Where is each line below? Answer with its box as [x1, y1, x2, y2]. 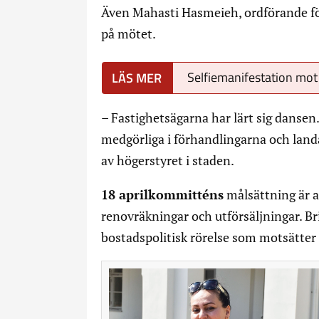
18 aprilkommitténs [101, 186, 224, 204]
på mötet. [101, 25, 158, 43]
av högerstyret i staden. [101, 152, 234, 169]
